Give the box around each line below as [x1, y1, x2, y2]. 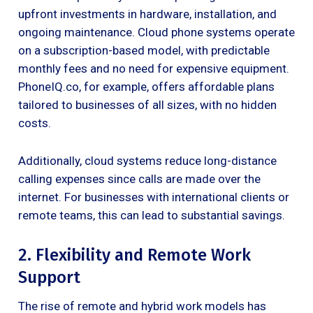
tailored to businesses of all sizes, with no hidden [18, 97, 277, 112]
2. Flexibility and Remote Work [18, 245, 251, 265]
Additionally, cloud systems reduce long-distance [18, 153, 277, 168]
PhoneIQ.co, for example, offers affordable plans [18, 79, 275, 94]
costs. [18, 115, 51, 130]
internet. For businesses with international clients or [18, 189, 289, 204]
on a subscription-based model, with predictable [18, 43, 270, 57]
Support [18, 267, 80, 287]
